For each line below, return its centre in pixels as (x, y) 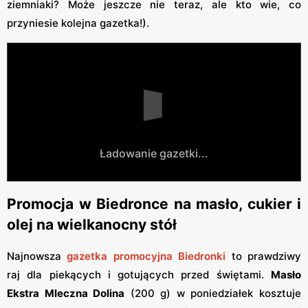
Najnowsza (37, 256)
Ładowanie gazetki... (154, 154)
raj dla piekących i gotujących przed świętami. (139, 275)
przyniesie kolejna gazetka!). (78, 23)
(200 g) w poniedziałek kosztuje (213, 294)
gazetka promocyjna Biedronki (146, 256)
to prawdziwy (264, 256)
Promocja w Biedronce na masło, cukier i (154, 203)
